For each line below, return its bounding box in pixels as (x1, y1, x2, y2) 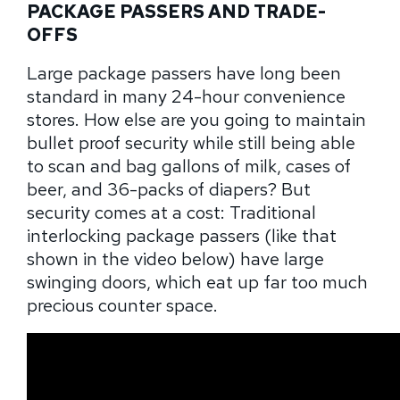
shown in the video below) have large (27, 247, 324, 271)
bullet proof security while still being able (27, 131, 355, 155)
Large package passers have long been (27, 62, 341, 86)
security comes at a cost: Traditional (27, 201, 316, 225)
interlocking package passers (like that (27, 224, 337, 248)
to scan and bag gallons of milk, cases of (27, 154, 351, 179)
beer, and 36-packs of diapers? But (27, 178, 311, 202)
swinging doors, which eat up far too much (27, 271, 368, 295)
